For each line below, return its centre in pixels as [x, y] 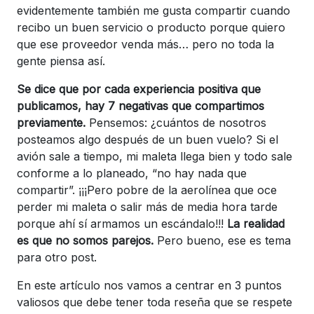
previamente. [51, 122]
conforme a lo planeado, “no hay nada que [132, 173]
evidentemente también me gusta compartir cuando [153, 10]
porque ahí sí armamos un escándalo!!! [122, 223]
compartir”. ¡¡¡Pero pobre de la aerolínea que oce [147, 190]
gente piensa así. [61, 61]
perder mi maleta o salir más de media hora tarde [147, 206]
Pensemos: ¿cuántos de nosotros [176, 122]
